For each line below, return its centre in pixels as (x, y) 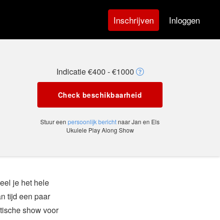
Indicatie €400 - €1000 (96, 71)
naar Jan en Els (138, 122)
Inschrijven (134, 20)
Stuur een (54, 122)
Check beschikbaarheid (100, 95)
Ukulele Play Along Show (100, 130)
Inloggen (184, 20)
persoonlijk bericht (92, 122)
